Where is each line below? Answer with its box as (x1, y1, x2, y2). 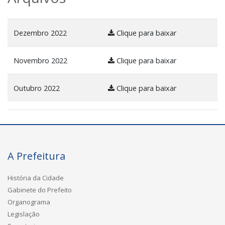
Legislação (8, 209, 40, 218)
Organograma (8, 197, 50, 206)
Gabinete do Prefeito (8, 185, 72, 194)
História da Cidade (8, 173, 64, 182)
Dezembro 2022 (14, 28, 67, 38)
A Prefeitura (8, 149, 65, 163)
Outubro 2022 (14, 83, 60, 93)
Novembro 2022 (14, 56, 67, 65)
